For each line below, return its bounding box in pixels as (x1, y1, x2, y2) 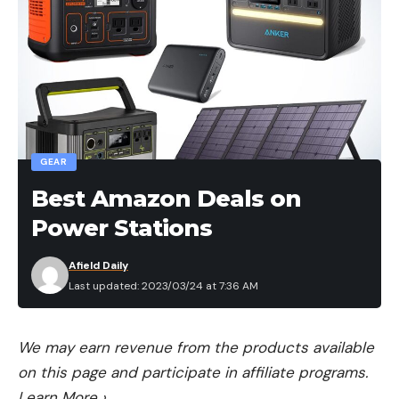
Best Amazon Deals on (31, 183, 301, 213)
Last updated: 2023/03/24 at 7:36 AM (69, 278, 258, 293)
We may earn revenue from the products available (18, 337, 374, 357)
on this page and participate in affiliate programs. (18, 362, 368, 382)
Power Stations (31, 213, 212, 242)
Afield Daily (69, 257, 128, 273)
